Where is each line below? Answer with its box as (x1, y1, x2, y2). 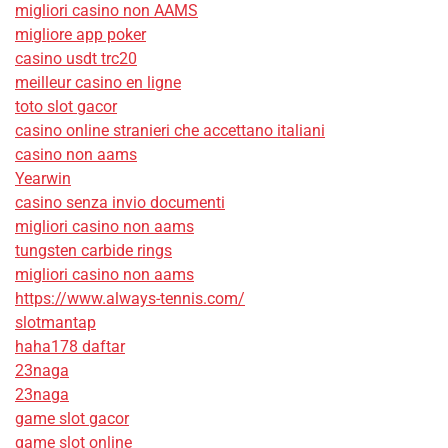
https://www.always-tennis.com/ (15, 289, 245, 309)
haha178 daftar (15, 337, 125, 357)
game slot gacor (15, 409, 129, 429)
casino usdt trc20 (15, 49, 137, 69)
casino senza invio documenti (15, 193, 225, 213)
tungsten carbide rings (15, 241, 172, 261)
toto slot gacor (15, 97, 117, 117)
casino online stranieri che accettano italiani (15, 121, 325, 141)
